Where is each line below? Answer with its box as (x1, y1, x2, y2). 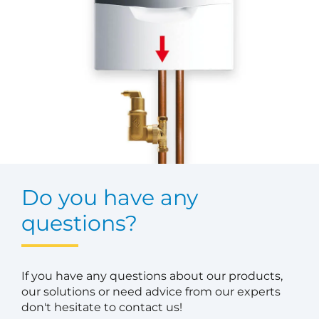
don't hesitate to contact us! (21, 300, 182, 315)
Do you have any (21, 184, 198, 211)
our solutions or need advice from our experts (21, 285, 281, 299)
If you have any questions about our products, (21, 269, 283, 283)
